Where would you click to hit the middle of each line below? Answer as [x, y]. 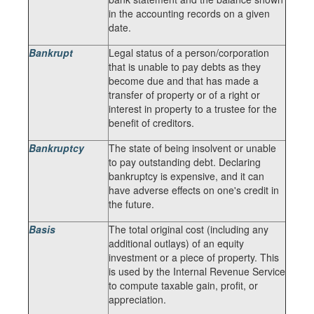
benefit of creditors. [151, 123]
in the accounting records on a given [189, 13]
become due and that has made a [184, 81]
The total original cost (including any [189, 229]
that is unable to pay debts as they [185, 67]
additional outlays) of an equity [176, 243]
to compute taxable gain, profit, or [183, 285]
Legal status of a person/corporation [189, 53]
